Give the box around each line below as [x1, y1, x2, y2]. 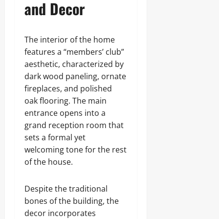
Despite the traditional [24, 183, 108, 194]
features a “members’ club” [24, 46, 124, 57]
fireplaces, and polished [24, 83, 112, 94]
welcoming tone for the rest [24, 144, 127, 155]
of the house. [24, 156, 73, 167]
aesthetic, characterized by [24, 59, 124, 69]
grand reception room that [24, 120, 124, 131]
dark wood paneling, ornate [24, 71, 126, 82]
